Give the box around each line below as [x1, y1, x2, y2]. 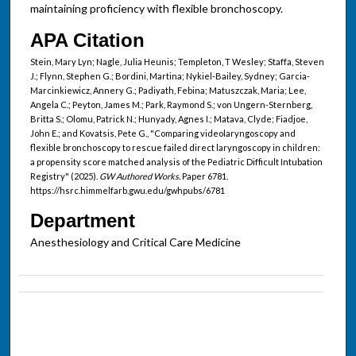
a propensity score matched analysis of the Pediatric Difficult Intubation [29, 156, 323, 167]
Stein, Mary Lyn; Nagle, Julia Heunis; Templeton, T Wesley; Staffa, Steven [29, 56, 324, 67]
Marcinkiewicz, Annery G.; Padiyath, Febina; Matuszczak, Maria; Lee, [29, 84, 306, 95]
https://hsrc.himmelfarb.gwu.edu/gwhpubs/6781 [29, 184, 225, 195]
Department [29, 209, 135, 231]
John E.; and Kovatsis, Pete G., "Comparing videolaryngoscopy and [29, 127, 296, 138]
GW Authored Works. [99, 170, 180, 181]
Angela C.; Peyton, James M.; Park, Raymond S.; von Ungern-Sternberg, [29, 99, 312, 110]
